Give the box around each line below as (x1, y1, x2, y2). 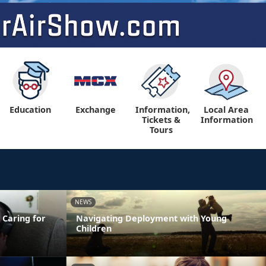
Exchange (75, 104, 116, 115)
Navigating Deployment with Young (76, 212, 227, 224)
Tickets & (141, 114, 180, 125)
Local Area (204, 104, 249, 115)
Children (76, 222, 112, 234)
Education (9, 104, 51, 115)
